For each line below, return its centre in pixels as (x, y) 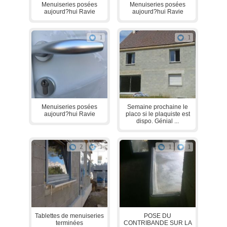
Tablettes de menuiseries (69, 216)
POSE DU (158, 216)
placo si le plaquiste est (158, 114)
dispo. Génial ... (158, 121)
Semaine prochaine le (158, 107)
